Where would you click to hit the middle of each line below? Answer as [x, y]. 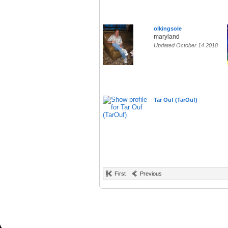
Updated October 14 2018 [186, 46]
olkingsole [168, 29]
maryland [167, 37]
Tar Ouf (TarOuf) [176, 100]
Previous [151, 174]
